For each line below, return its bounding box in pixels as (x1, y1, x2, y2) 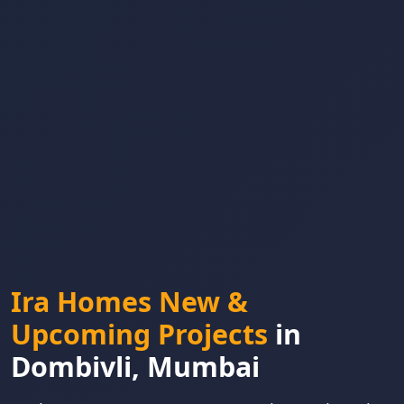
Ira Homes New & (11, 283, 248, 321)
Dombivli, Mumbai (11, 348, 260, 386)
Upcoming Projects (11, 316, 275, 353)
